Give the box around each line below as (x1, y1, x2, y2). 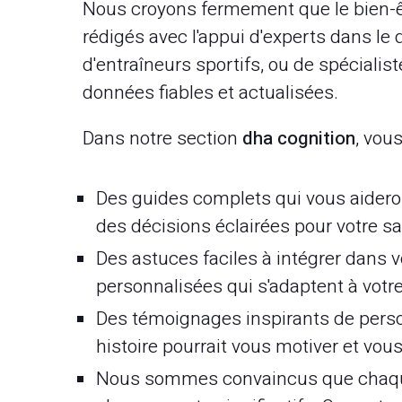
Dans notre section (83, 125, 242, 153)
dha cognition (242, 125, 355, 153)
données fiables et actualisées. (83, 79, 338, 107)
